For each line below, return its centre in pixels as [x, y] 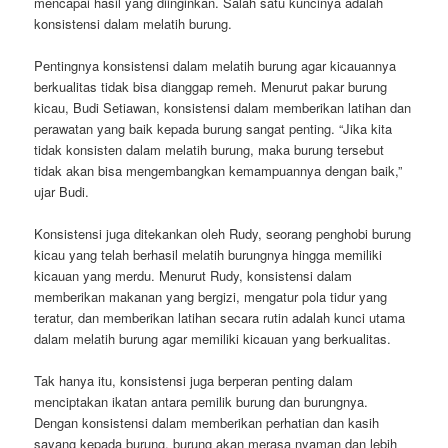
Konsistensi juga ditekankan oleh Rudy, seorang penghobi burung [223, 233]
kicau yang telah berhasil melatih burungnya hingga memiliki [208, 254]
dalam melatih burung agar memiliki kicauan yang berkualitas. [213, 338]
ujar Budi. [62, 191]
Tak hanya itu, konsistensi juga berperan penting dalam [194, 380]
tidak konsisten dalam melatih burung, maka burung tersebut [209, 149]
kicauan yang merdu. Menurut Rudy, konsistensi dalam [193, 275]
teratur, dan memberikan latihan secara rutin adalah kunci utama [220, 317]
